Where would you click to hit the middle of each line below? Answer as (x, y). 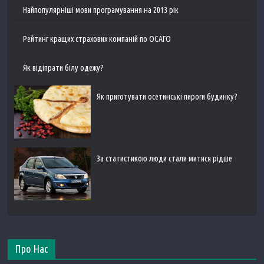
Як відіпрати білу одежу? (64, 68)
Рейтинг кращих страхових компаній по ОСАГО (97, 39)
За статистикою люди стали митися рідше (165, 159)
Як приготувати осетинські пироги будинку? (167, 97)
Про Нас (32, 249)
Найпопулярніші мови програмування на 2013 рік (101, 10)
